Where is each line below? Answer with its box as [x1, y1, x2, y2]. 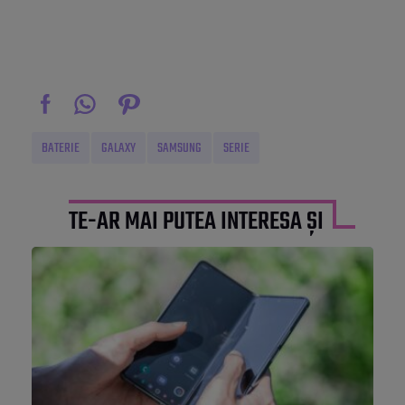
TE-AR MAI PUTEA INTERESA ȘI [69, 202, 324, 242]
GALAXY [101, 137, 136, 160]
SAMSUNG [157, 137, 202, 160]
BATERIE [42, 137, 80, 160]
